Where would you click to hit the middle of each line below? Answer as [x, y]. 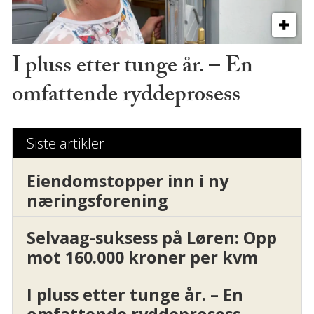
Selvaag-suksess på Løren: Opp [151, 237]
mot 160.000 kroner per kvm [142, 257]
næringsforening [97, 200]
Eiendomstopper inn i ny [127, 180]
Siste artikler [65, 144]
